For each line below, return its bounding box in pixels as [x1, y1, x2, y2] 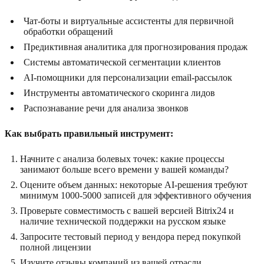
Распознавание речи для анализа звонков [24, 103, 189, 114]
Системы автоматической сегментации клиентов [24, 57, 221, 68]
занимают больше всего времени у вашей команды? [20, 164, 229, 175]
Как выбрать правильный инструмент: [5, 128, 173, 139]
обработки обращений [24, 27, 113, 37]
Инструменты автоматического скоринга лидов [24, 88, 215, 98]
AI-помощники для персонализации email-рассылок [24, 72, 232, 83]
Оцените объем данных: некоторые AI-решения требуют [20, 180, 247, 190]
